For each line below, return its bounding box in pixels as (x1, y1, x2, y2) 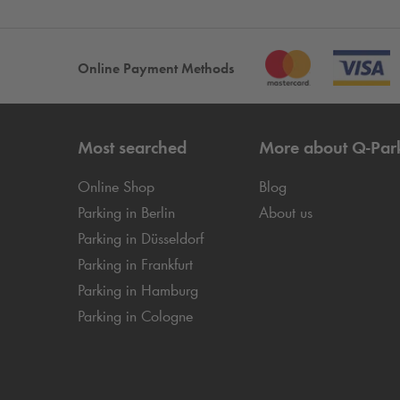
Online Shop (78, 177, 154, 196)
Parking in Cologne (78, 306, 193, 326)
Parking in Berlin (78, 203, 175, 222)
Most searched (78, 137, 187, 158)
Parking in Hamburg (78, 280, 198, 300)
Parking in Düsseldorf (78, 229, 204, 248)
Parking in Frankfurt (78, 254, 193, 274)
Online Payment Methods (78, 60, 234, 77)
